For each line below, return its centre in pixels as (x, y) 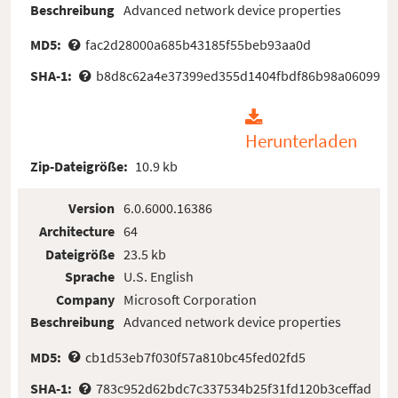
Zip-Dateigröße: (81, 166)
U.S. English (158, 277)
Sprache (90, 277)
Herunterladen (301, 141)
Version (92, 208)
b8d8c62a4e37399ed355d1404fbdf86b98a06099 (238, 75)
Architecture (77, 231)
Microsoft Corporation (190, 299)
